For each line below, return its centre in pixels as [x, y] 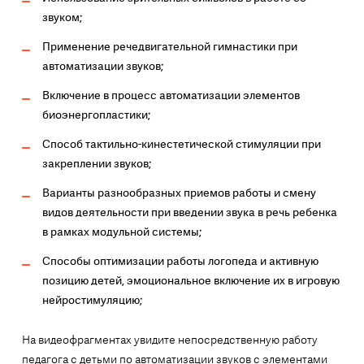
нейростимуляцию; [92, 300]
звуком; [62, 17]
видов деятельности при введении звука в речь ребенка [189, 212]
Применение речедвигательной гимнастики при [169, 47]
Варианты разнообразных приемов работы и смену [179, 193]
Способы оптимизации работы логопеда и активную [180, 261]
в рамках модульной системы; [121, 232]
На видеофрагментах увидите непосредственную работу [169, 340]
